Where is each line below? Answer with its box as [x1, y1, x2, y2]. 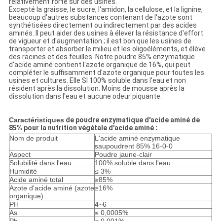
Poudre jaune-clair [94, 150, 152, 159]
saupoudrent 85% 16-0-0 [94, 142, 173, 150]
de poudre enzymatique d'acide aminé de [64, 116, 200, 124]
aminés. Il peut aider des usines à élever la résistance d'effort [8, 29, 203, 37]
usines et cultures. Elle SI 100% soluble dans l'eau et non [8, 76, 186, 85]
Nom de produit [9, 134, 58, 143]
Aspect [9, 150, 31, 159]
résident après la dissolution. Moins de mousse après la [8, 84, 184, 93]
